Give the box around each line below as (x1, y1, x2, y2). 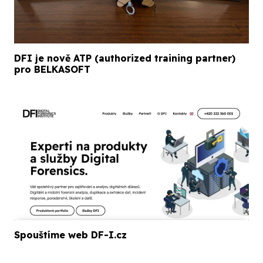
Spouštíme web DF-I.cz (14, 228, 127, 241)
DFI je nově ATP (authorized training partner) (14, 52, 235, 65)
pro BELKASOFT (14, 63, 90, 76)
